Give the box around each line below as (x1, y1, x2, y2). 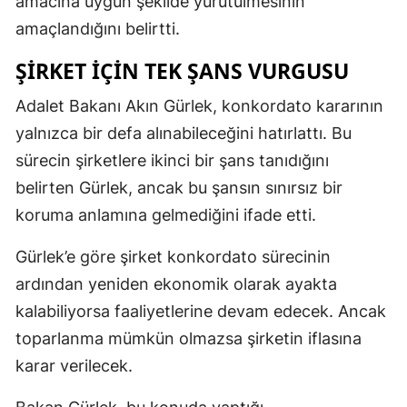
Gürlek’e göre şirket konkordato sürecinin (15, 246, 331, 266)
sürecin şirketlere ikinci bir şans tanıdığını (15, 150, 329, 170)
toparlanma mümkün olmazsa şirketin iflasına (15, 328, 362, 348)
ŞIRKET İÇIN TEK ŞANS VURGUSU (15, 55, 349, 85)
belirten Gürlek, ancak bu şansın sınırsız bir (15, 177, 342, 197)
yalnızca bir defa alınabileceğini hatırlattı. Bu (15, 123, 352, 143)
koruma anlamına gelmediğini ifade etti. (15, 204, 316, 224)
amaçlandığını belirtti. (15, 18, 180, 38)
